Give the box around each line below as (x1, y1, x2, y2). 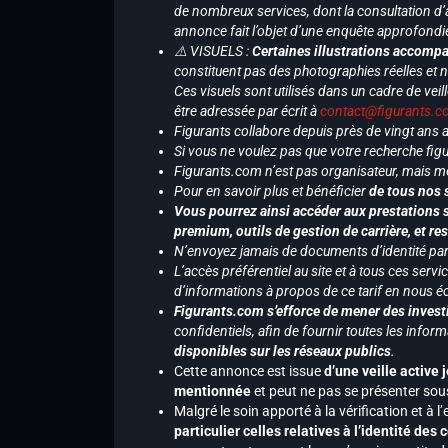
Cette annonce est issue (174, 363, 321, 379)
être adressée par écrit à (174, 103, 320, 119)
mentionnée (174, 383, 254, 399)
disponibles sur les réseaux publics (174, 343, 391, 359)
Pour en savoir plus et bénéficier (174, 183, 366, 199)
